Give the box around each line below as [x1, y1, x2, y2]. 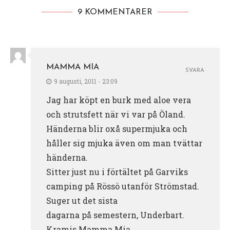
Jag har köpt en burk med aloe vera [46, 94, 191, 105]
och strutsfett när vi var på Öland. [46, 108, 185, 120]
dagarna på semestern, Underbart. [46, 209, 184, 220]
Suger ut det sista [46, 195, 118, 206]
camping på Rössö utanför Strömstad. [46, 180, 199, 191]
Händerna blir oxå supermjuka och [46, 123, 187, 134]
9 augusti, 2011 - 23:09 [54, 76, 118, 85]
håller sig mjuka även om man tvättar [46, 137, 202, 148]
